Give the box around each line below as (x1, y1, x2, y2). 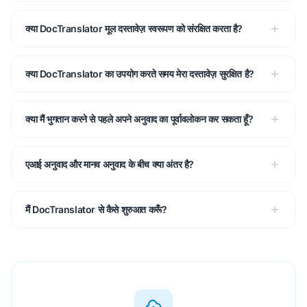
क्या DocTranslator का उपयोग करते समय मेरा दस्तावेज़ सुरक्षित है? (25, 68, 254, 79)
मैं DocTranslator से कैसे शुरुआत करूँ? (25, 204, 167, 215)
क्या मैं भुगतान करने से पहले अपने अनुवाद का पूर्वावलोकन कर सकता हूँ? (25, 113, 254, 125)
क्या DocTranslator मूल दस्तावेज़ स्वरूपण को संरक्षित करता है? (25, 23, 243, 34)
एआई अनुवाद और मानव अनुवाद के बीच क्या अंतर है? (25, 158, 195, 170)
